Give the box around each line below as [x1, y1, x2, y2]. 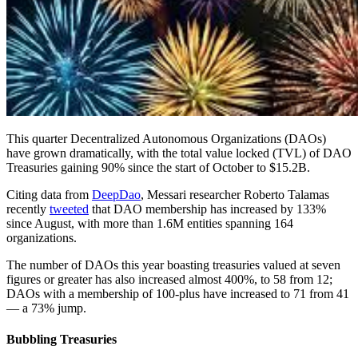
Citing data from [6, 187, 92, 201]
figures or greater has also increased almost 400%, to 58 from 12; [6, 272, 332, 286]
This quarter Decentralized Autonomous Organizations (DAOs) [6, 131, 326, 145]
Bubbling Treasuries [6, 332, 117, 347]
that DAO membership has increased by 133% [89, 201, 326, 216]
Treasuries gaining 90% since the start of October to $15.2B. [6, 160, 310, 174]
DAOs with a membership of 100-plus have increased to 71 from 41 [6, 286, 349, 300]
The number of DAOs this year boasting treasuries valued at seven [6, 257, 340, 272]
